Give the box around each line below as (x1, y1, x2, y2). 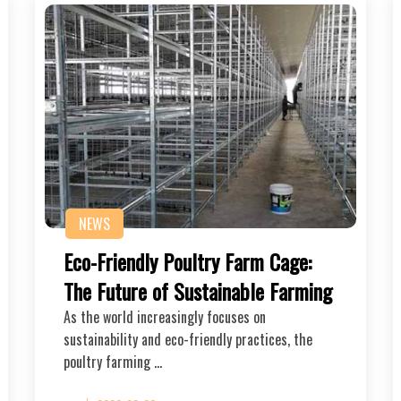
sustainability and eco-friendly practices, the (64, 328, 312, 350)
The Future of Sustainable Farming (64, 274, 332, 307)
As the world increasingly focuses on (64, 305, 266, 328)
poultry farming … (64, 350, 162, 372)
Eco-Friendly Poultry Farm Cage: (64, 244, 311, 277)
